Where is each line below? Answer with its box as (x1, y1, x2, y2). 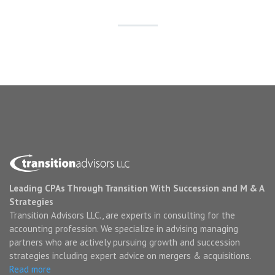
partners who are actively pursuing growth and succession (9, 236, 240, 248)
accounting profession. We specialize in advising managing (9, 223, 238, 234)
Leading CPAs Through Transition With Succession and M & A (9, 182, 264, 194)
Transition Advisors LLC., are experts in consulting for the (9, 209, 235, 221)
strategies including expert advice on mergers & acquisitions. (9, 250, 252, 261)
